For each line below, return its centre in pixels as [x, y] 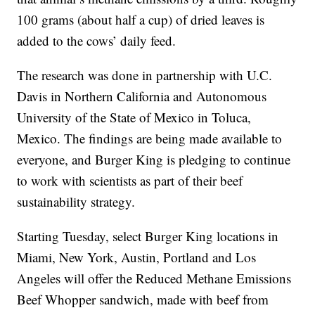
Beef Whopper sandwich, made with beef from [143, 300]
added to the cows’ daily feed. [97, 41]
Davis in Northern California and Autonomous [142, 96]
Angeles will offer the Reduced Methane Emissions [154, 278]
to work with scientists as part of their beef [130, 181]
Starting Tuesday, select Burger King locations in [148, 236]
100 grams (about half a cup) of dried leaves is [141, 20]
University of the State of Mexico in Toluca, [134, 117]
